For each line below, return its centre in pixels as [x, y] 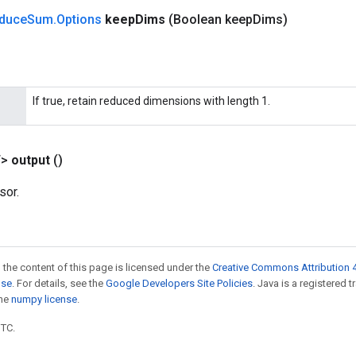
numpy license [44, 299]
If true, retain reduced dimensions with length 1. [151, 101]
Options [79, 19]
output [31, 160]
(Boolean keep [211, 19]
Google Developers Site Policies [179, 283]
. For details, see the [59, 283]
